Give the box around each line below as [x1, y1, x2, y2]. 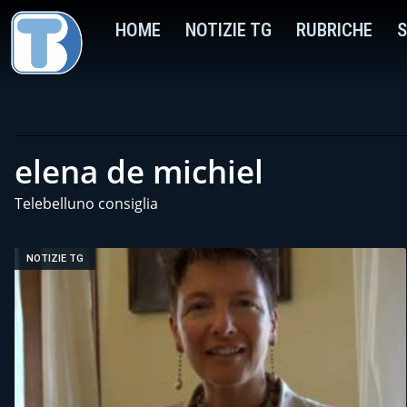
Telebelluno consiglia [15, 193, 158, 213]
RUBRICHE [296, 19, 373, 41]
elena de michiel [15, 148, 263, 193]
